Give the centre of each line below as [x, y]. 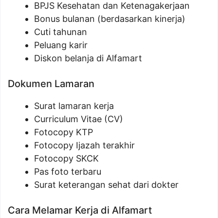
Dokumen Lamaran [51, 84]
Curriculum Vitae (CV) [79, 119]
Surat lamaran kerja [74, 106]
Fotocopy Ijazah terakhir [84, 145]
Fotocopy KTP [64, 132]
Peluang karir [61, 45]
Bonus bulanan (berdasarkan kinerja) [110, 19]
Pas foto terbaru [68, 172]
